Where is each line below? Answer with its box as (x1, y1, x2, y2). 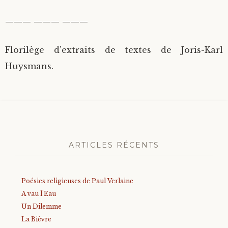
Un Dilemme (21, 202, 62, 210)
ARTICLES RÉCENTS (69, 140, 159, 150)
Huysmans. (5, 61, 53, 72)
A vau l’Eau (21, 189, 56, 197)
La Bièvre (21, 215, 51, 223)
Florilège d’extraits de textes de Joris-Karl (5, 45, 223, 55)
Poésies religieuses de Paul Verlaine (21, 177, 133, 185)
